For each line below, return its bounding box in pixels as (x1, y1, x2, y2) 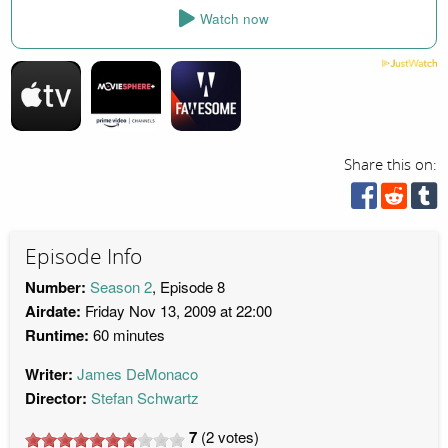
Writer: (25, 363, 73, 386)
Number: (25, 276, 86, 299)
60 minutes (89, 324, 165, 346)
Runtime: (25, 324, 89, 347)
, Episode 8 (152, 276, 225, 298)
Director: (25, 387, 87, 410)
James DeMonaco (77, 363, 198, 385)
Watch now (200, 9, 269, 29)
